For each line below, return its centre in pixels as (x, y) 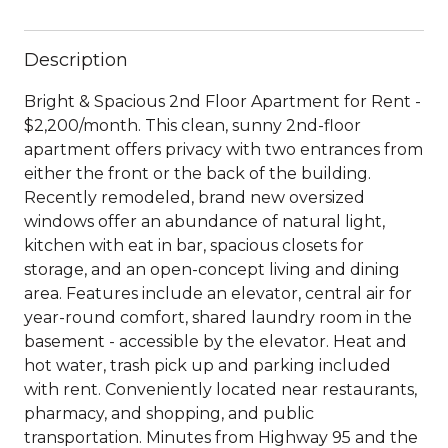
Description (76, 59)
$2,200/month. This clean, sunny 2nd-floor (192, 125)
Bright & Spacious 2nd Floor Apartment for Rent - (222, 101)
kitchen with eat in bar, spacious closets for (194, 245)
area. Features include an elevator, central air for (218, 293)
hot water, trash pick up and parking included (207, 365)
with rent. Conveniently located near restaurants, (220, 389)
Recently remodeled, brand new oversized (194, 197)
